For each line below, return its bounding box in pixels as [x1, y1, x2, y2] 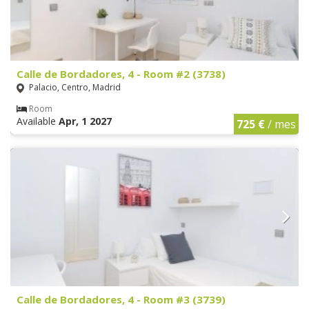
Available [17, 114, 59, 128]
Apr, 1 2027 [59, 114, 112, 128]
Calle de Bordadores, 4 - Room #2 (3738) [17, 66, 226, 81]
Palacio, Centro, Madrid [27, 81, 121, 94]
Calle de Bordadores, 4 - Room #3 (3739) [17, 292, 226, 306]
